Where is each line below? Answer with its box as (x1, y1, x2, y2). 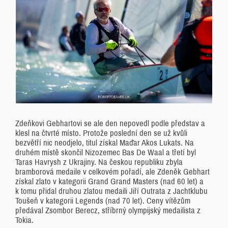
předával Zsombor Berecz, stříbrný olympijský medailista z (15, 206, 201, 215)
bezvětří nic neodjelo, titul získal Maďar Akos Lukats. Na (15, 138, 194, 147)
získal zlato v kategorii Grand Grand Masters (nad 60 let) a (15, 177, 204, 186)
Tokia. (15, 215, 34, 224)
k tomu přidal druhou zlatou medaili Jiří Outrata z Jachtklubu (15, 186, 208, 195)
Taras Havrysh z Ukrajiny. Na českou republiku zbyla (15, 157, 183, 166)
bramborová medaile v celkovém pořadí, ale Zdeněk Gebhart (15, 167, 210, 176)
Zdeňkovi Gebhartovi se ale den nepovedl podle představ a (15, 119, 205, 128)
